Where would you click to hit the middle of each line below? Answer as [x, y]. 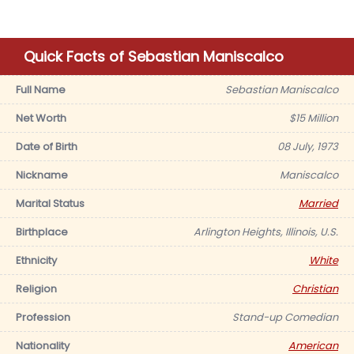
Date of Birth [47, 147]
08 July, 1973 [308, 147]
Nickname [42, 175]
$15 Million [314, 118]
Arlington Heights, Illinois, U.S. [266, 232]
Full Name [41, 90]
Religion [36, 289]
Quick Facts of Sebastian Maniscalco [154, 56]
